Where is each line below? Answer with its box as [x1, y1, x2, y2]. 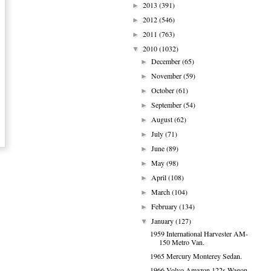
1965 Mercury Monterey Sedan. [149, 251, 242, 261]
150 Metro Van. [158, 237, 204, 247]
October [151, 85, 177, 95]
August [151, 114, 175, 124]
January [151, 216, 176, 226]
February [151, 201, 180, 211]
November [151, 71, 184, 80]
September [151, 100, 184, 109]
